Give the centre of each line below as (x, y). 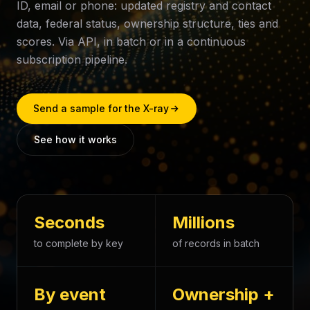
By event (70, 294)
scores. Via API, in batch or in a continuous (131, 42)
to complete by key (79, 243)
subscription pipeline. (72, 60)
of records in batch (216, 243)
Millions (203, 222)
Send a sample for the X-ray (101, 108)
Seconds (69, 222)
